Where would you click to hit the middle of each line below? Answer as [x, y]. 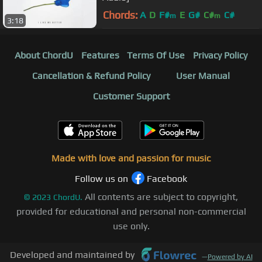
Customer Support [131, 96]
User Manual [203, 76]
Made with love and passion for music [131, 158]
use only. [131, 226]
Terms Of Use [156, 56]
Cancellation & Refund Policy [91, 76]
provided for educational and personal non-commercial [131, 212]
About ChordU [44, 56]
